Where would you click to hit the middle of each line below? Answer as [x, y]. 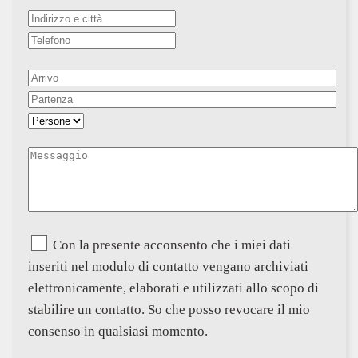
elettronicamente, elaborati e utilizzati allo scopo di [173, 288]
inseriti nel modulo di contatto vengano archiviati [168, 266]
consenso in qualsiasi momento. [118, 331]
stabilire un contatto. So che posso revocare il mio [169, 309]
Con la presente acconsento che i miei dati [170, 245]
